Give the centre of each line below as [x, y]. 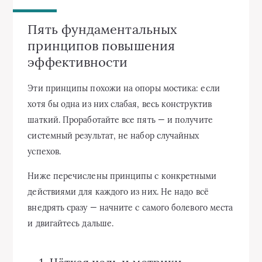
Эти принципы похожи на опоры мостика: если [124, 88]
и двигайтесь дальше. [71, 223]
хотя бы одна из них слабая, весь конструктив [120, 104]
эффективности [78, 62]
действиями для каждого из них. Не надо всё [118, 192]
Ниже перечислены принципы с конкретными [122, 176]
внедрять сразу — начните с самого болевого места [130, 208]
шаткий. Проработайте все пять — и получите [120, 120]
